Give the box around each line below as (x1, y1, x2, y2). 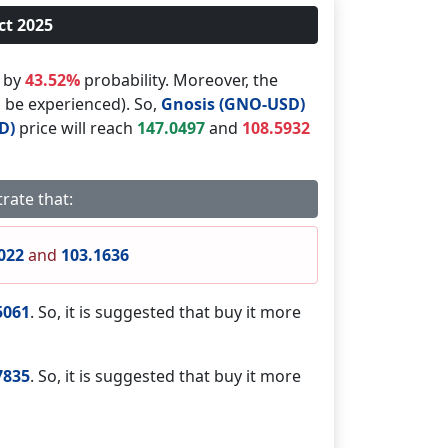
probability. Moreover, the (80, 69, 278, 91)
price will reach (15, 117, 137, 139)
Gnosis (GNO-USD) (160, 93, 305, 115)
